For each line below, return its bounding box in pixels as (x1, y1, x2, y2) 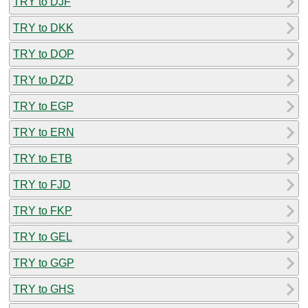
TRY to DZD (13, 74, 74, 86)
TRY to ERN (13, 126, 74, 138)
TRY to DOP (13, 47, 74, 60)
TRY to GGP (13, 256, 74, 269)
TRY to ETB (13, 152, 72, 164)
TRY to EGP (13, 100, 74, 112)
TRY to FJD (13, 178, 71, 190)
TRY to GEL (13, 230, 72, 243)
